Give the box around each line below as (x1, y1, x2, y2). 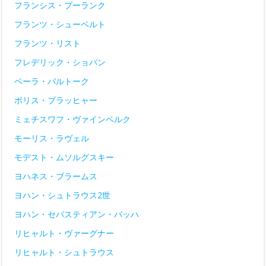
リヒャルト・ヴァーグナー (14, 227, 114, 239)
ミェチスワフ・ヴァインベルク (14, 113, 131, 125)
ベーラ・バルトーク (14, 75, 89, 87)
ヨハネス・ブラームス (14, 170, 97, 182)
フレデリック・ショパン (14, 56, 106, 68)
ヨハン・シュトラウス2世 (14, 189, 110, 201)
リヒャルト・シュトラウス (14, 246, 114, 258)
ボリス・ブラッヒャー (14, 94, 97, 106)
